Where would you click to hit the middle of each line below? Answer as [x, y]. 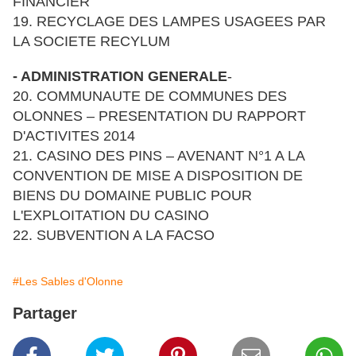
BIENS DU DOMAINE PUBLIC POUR [132, 196]
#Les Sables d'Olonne [68, 282]
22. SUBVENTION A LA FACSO [114, 236]
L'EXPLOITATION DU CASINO [111, 216]
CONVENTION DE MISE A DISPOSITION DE [158, 176]
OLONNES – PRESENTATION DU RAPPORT [159, 116]
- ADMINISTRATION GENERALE [120, 77]
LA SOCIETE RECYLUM [91, 42]
